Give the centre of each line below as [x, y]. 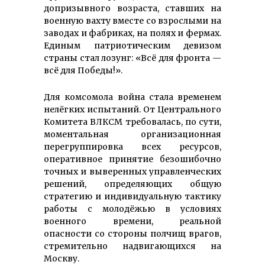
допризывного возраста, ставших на [132, 8]
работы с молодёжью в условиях [132, 209]
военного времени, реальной [132, 221]
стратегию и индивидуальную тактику [132, 196]
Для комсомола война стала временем [132, 97]
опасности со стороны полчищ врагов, [132, 233]
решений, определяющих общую [132, 184]
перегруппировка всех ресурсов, [132, 146]
